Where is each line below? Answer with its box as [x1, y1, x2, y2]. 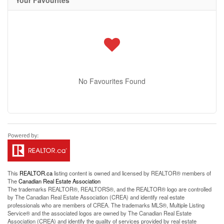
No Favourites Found [78, 76, 145, 86]
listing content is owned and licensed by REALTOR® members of [52, 169, 211, 177]
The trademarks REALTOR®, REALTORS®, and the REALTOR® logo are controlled [7, 185, 211, 193]
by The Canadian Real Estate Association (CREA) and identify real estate [7, 193, 184, 201]
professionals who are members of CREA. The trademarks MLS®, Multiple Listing [7, 201, 204, 209]
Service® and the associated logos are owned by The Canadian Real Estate [7, 209, 191, 217]
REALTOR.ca [19, 169, 52, 177]
